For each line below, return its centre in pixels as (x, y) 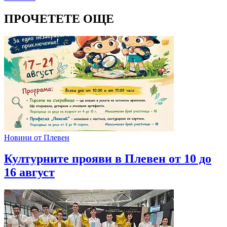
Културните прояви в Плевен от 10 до (108, 159)
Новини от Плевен (37, 137)
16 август (29, 173)
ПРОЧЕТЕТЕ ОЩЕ (59, 18)
